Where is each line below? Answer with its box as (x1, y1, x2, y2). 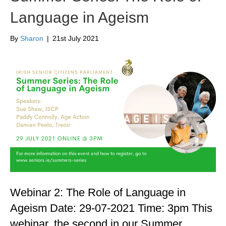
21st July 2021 (52, 34, 99, 43)
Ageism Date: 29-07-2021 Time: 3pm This (10, 201, 212, 214)
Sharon (20, 34, 43, 43)
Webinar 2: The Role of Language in (10, 186, 186, 199)
